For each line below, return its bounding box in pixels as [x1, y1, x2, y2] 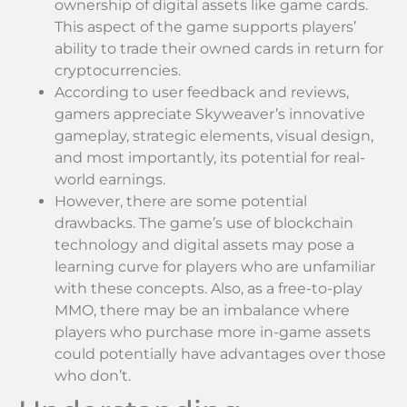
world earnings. [55, 171, 165, 189]
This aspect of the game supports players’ [55, 18, 356, 36]
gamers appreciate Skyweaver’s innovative [55, 105, 365, 124]
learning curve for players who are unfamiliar [55, 258, 375, 276]
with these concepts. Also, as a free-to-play [55, 280, 362, 298]
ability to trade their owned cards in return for [55, 40, 383, 58]
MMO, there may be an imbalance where [55, 302, 350, 320]
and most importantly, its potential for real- [55, 149, 365, 167]
